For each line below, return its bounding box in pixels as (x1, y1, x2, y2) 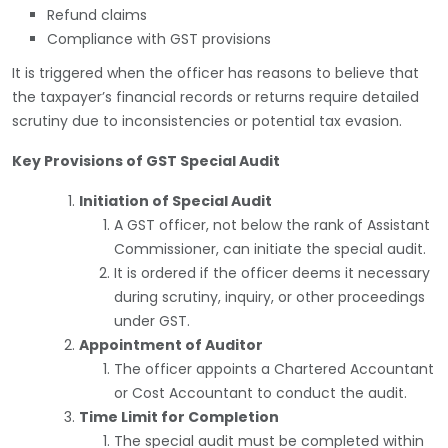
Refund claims (47, 4, 147, 25)
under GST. (114, 310, 190, 331)
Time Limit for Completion (79, 406, 279, 427)
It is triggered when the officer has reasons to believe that (12, 62, 419, 83)
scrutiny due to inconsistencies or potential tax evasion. (12, 110, 402, 131)
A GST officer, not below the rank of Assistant (114, 214, 430, 235)
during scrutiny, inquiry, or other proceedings (114, 286, 425, 307)
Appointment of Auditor (79, 334, 263, 355)
